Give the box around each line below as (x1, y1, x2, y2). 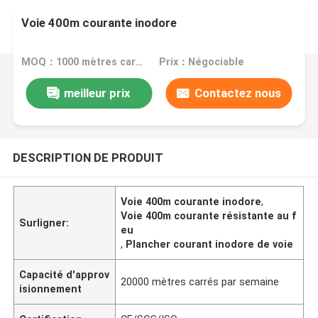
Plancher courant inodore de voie (126, 238, 294, 250)
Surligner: (19, 216, 70, 229)
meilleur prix (64, 85, 131, 100)
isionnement (19, 283, 82, 295)
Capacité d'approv (19, 268, 110, 280)
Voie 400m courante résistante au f (121, 209, 297, 221)
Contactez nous (194, 85, 281, 100)
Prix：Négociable (158, 56, 244, 68)
